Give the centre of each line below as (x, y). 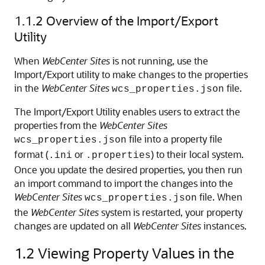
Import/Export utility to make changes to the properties (131, 74)
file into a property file (174, 139)
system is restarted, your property (171, 212)
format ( (31, 154)
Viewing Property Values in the (136, 253)
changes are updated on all (74, 226)
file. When (220, 197)
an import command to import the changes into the (124, 183)
